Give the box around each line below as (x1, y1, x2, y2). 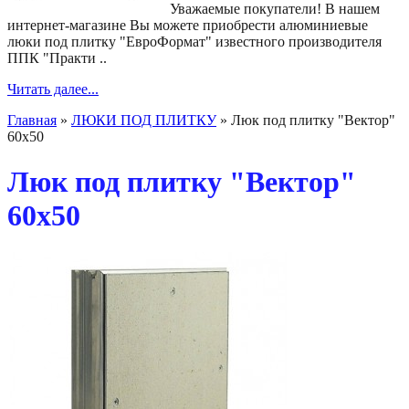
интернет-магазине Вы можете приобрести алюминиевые (7, 17, 368, 34)
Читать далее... (7, 81, 99, 98)
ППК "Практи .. (7, 50, 107, 67)
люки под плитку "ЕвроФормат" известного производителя (7, 34, 382, 50)
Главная (7, 112, 57, 129)
